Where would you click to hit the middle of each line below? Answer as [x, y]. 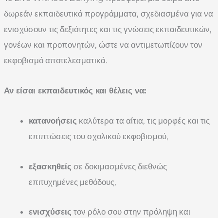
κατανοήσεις [53, 120]
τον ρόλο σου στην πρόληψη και [131, 212]
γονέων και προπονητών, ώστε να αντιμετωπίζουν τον [103, 45]
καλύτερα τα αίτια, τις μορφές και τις [143, 120]
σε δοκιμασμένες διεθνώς [119, 166]
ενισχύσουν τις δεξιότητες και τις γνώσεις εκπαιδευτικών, [108, 29]
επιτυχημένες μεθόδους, [73, 182]
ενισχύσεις [50, 212]
